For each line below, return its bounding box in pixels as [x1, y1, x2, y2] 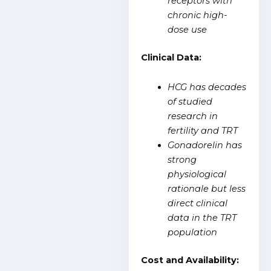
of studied [168, 96, 213, 108]
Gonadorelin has [168, 140, 243, 151]
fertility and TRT [168, 125, 238, 137]
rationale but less [168, 183, 246, 195]
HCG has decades [168, 82, 247, 93]
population [168, 227, 218, 238]
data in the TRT [168, 212, 237, 224]
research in [168, 111, 218, 122]
